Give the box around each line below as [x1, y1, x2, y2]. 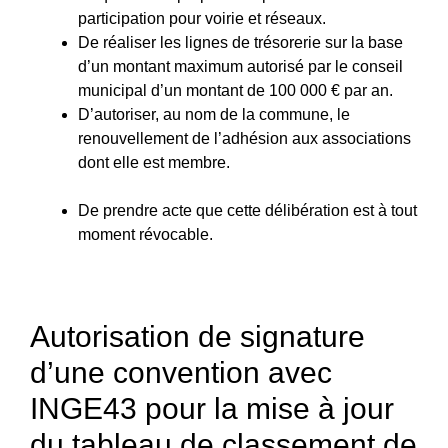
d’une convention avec [30, 355, 332, 389]
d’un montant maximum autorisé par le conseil [78, 57, 403, 75]
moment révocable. [78, 225, 213, 243]
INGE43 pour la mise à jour [30, 391, 394, 425]
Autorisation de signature [30, 319, 365, 353]
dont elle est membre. [78, 153, 230, 171]
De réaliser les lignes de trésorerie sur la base [78, 33, 403, 51]
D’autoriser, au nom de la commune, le [78, 105, 350, 123]
